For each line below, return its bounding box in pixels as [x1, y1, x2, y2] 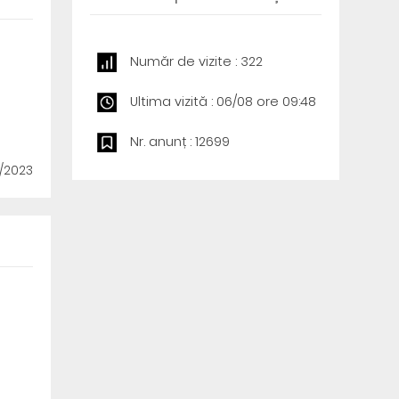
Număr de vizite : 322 [129, 53, 263, 70]
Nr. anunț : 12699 [129, 133, 230, 151]
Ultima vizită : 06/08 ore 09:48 [129, 93, 316, 110]
